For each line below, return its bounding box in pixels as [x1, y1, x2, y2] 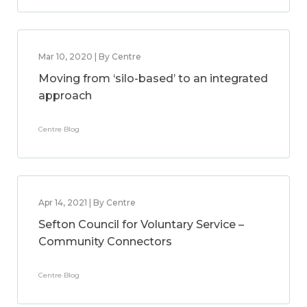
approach [38, 89, 92, 102]
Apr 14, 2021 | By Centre [38, 197, 136, 208]
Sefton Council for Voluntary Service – [38, 218, 244, 231]
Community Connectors [38, 235, 172, 248]
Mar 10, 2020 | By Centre [38, 51, 141, 62]
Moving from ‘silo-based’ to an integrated [38, 72, 268, 85]
